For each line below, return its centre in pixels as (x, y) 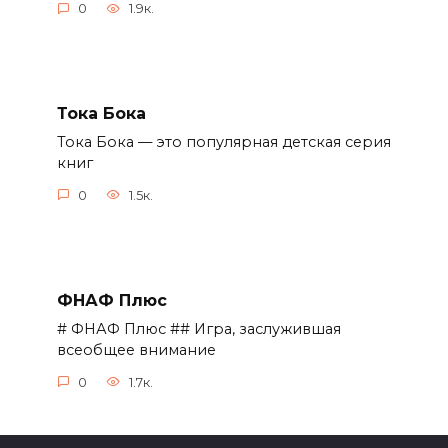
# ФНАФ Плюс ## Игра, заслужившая (198, 329)
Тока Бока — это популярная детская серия (223, 142)
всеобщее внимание (136, 350)
